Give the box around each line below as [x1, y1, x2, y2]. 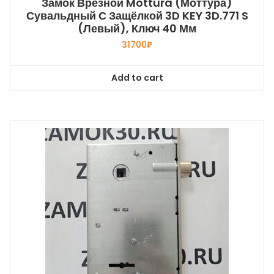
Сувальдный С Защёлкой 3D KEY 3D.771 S [26, 7, 248, 23]
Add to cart [111, 72, 163, 84]
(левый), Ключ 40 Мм [78, 20, 196, 36]
